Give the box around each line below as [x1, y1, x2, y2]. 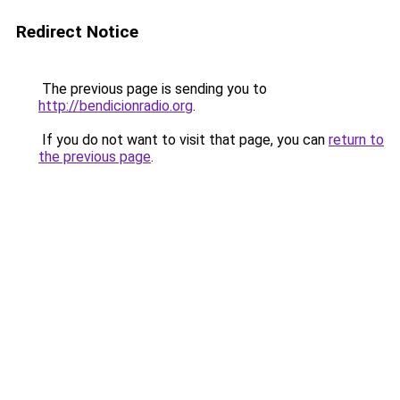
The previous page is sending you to [38, 80, 267, 97]
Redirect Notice [16, 21, 138, 42]
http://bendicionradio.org [38, 97, 193, 114]
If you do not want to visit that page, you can [38, 131, 329, 148]
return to [329, 131, 384, 148]
